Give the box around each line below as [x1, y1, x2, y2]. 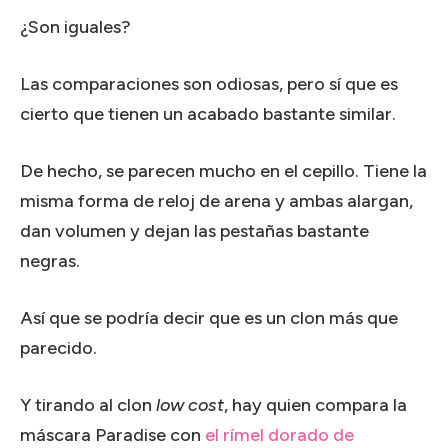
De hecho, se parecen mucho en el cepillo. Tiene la [20, 159, 427, 182]
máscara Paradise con [20, 423, 205, 446]
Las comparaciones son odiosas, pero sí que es [20, 72, 398, 95]
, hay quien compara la [224, 393, 407, 416]
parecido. [20, 336, 97, 359]
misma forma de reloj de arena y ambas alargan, [20, 189, 413, 212]
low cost [156, 393, 224, 416]
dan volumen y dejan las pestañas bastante [20, 219, 369, 242]
